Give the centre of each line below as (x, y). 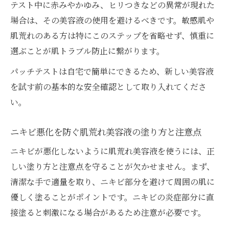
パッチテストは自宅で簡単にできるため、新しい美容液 (112, 72)
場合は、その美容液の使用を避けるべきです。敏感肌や (112, 20)
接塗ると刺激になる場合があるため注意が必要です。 (108, 213)
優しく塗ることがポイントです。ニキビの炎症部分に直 (112, 197)
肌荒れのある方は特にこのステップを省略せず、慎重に (112, 36)
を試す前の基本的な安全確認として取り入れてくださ (108, 87)
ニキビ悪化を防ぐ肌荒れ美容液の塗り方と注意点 (106, 132)
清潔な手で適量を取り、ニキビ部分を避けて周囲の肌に (112, 182)
